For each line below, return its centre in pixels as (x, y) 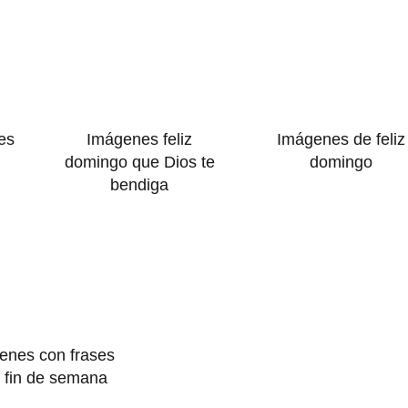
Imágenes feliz (140, 140)
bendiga (140, 185)
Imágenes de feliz (342, 140)
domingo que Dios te (139, 163)
